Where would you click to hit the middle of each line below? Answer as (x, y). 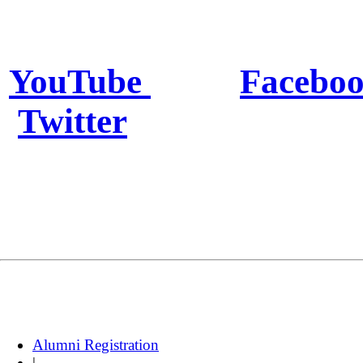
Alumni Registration (96, 344)
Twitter (73, 121)
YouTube (80, 81)
